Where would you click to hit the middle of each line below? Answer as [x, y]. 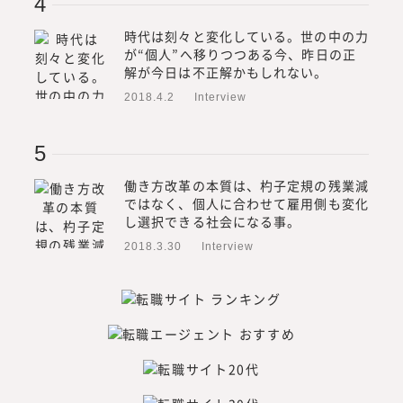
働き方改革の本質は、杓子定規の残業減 [246, 185]
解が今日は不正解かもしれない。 [226, 72]
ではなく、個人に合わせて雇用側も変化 [246, 203]
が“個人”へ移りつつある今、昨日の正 [240, 54]
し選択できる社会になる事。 [213, 221]
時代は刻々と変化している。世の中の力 [246, 36]
